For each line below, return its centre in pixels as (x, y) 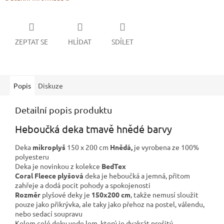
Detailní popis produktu (63, 109)
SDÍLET (122, 41)
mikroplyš (49, 147)
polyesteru (32, 157)
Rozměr (28, 195)
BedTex (114, 166)
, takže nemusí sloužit (164, 195)
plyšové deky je (66, 195)
